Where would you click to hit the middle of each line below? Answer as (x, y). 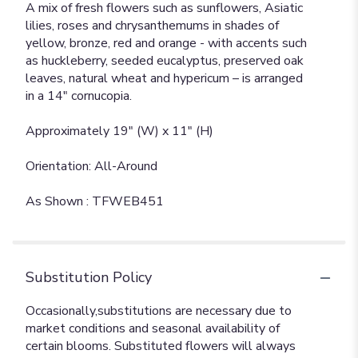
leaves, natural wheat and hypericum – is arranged (164, 79)
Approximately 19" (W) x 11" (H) (119, 131)
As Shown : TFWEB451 (95, 202)
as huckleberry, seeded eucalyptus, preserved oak (165, 61)
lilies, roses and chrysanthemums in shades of (152, 26)
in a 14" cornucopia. (79, 96)
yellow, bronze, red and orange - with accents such (166, 44)
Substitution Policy (89, 278)
